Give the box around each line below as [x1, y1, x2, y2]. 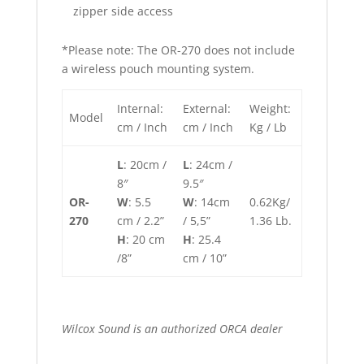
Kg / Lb [249, 119, 287, 135]
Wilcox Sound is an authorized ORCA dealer [61, 321, 283, 336]
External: [183, 101, 231, 116]
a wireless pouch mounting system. [61, 61, 254, 76]
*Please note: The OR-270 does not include [61, 42, 295, 58]
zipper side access [72, 3, 173, 19]
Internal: [117, 101, 163, 116]
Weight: [249, 101, 291, 116]
